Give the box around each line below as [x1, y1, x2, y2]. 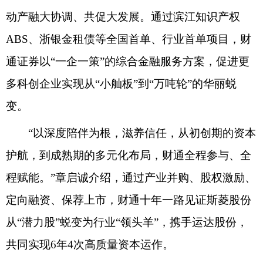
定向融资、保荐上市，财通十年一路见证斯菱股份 [6, 193, 251, 206]
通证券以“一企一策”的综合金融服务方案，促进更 [6, 55, 249, 68]
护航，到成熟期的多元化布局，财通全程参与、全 [6, 149, 251, 161]
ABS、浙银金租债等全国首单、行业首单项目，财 [6, 32, 251, 45]
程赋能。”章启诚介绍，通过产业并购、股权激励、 [6, 171, 256, 184]
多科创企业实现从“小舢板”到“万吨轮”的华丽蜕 [6, 77, 237, 90]
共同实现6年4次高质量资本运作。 [6, 238, 174, 251]
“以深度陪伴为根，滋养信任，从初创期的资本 [6, 126, 256, 139]
